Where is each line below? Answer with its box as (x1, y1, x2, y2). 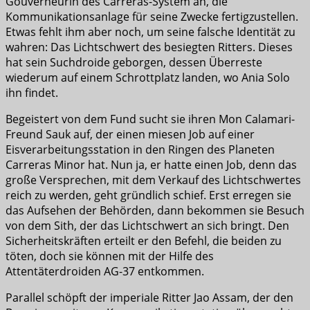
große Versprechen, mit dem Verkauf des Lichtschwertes (6, 172, 301, 188)
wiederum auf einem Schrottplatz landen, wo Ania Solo (6, 69, 290, 85)
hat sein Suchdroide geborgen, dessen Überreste (6, 54, 262, 70)
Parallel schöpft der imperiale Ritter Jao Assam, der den (6, 289, 293, 305)
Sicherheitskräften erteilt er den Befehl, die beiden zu (6, 232, 282, 248)
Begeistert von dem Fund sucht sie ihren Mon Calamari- (6, 111, 295, 127)
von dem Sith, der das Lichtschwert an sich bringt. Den (6, 217, 289, 233)
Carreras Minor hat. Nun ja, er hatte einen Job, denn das (6, 156, 297, 172)
